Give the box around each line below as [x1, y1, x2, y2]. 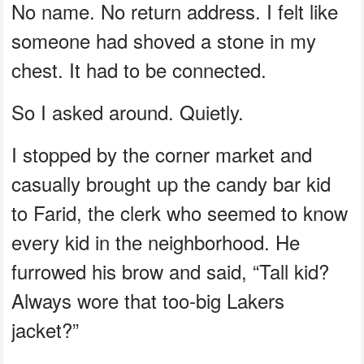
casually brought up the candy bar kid [11, 169, 331, 198]
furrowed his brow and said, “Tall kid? [11, 257, 330, 286]
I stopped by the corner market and [11, 140, 313, 169]
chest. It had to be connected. [11, 55, 267, 84]
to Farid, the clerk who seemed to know [11, 198, 349, 227]
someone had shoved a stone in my [11, 26, 317, 55]
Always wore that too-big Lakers [11, 286, 285, 315]
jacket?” [11, 315, 80, 344]
